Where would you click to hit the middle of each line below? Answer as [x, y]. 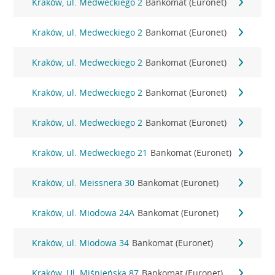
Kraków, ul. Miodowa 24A [83, 213]
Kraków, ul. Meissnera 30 [83, 183]
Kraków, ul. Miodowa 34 [81, 243]
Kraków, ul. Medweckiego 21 [90, 153]
